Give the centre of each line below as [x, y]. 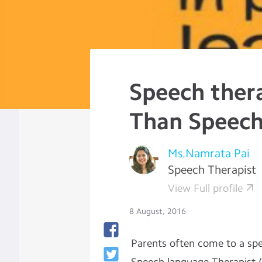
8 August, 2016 [158, 211]
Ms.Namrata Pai [209, 153]
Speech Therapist [212, 170]
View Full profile [206, 188]
